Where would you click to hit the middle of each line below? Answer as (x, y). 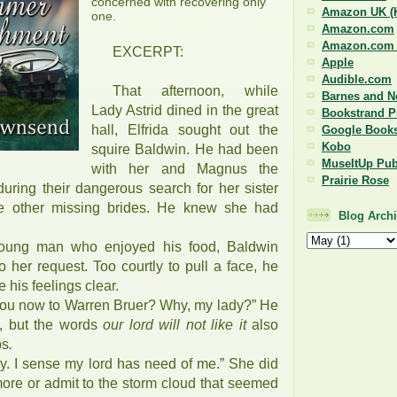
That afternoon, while (195, 91)
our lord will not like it (178, 325)
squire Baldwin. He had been (185, 149)
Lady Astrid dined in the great (185, 110)
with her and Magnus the (185, 169)
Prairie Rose (355, 180)
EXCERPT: (148, 52)
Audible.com (357, 79)
